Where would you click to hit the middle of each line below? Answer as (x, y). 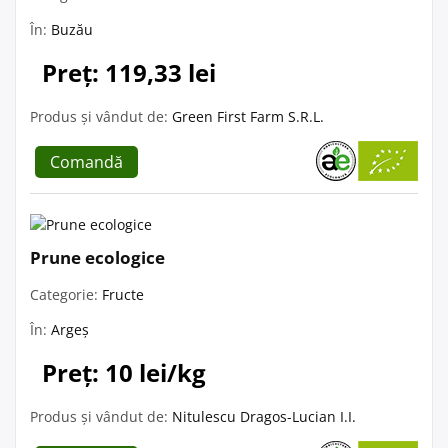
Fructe (123, 294)
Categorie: (66, 294)
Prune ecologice (97, 257)
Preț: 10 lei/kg (124, 372)
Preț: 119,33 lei (129, 72)
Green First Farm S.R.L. (248, 116)
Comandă (86, 161)
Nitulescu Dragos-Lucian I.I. (264, 416)
